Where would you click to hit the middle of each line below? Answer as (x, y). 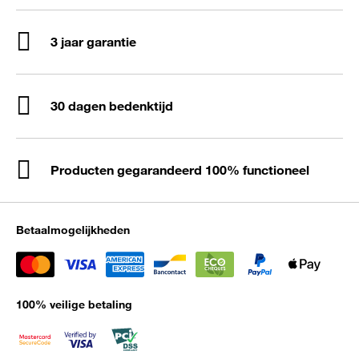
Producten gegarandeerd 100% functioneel (180, 169)
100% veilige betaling (74, 305)
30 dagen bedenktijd (112, 105)
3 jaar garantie (93, 41)
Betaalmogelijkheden (73, 230)
